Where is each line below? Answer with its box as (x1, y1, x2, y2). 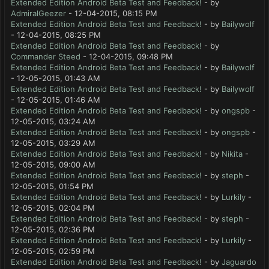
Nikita (222, 149, 243, 159)
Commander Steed (11, 52, 80, 61)
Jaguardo (222, 257, 256, 267)
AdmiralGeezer (11, 8, 66, 18)
